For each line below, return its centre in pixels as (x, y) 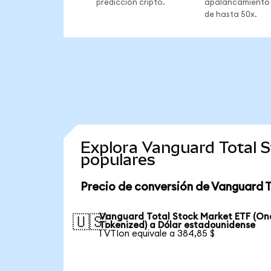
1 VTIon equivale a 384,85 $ (157, 233)
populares (118, 160)
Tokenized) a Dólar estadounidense (178, 225)
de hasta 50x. (230, 14)
